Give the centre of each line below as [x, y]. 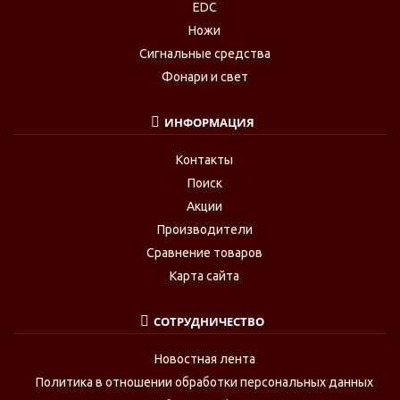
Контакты [204, 160]
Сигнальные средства [204, 54]
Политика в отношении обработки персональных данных [204, 382]
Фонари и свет [204, 77]
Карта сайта [204, 276]
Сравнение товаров [204, 253]
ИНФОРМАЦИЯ [209, 122]
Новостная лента [204, 359]
